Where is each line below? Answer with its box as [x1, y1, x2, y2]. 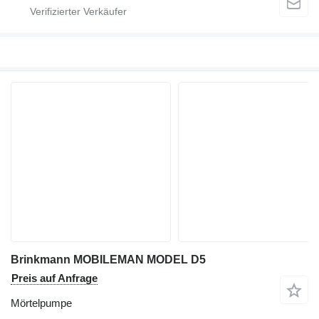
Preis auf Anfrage [11, 271, 98, 284]
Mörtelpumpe [11, 296, 72, 309]
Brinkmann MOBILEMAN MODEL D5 [11, 253, 206, 266]
